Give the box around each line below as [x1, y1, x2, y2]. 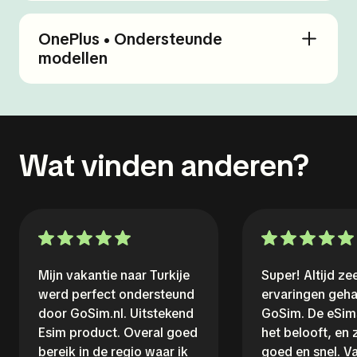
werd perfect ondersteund [38, 286, 194, 303]
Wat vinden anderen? [19, 146, 309, 185]
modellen [38, 48, 108, 69]
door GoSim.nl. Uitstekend [38, 305, 194, 322]
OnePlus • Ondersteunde [38, 29, 222, 49]
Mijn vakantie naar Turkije [38, 267, 190, 284]
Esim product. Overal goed [38, 324, 198, 341]
